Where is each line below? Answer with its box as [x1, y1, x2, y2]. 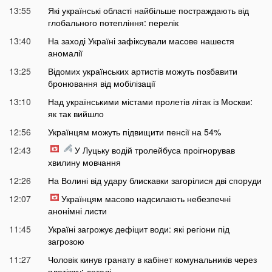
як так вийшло [47, 107, 104, 120]
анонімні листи [47, 205, 107, 217]
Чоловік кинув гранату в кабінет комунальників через [47, 253, 257, 266]
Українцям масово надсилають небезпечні [61, 192, 231, 205]
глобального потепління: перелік [47, 16, 178, 29]
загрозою [47, 235, 84, 248]
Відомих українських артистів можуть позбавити [47, 65, 237, 78]
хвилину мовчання [47, 156, 121, 169]
